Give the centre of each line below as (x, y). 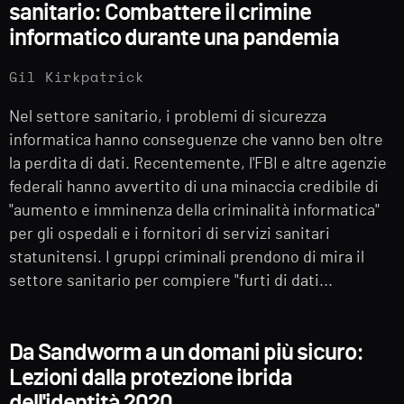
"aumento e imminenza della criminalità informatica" (194, 211)
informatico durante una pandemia (174, 37)
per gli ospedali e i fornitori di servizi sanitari (170, 234)
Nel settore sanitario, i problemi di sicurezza (168, 117)
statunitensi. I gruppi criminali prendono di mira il (187, 257)
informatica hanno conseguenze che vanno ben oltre (196, 140)
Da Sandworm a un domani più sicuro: (186, 353)
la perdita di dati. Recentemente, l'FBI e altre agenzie (198, 164)
